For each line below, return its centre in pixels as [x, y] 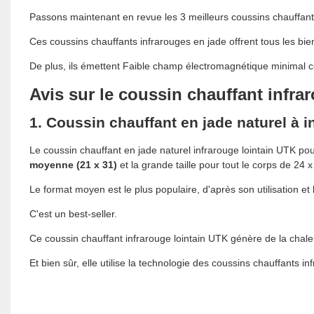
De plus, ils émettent [74, 66]
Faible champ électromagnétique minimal [212, 66]
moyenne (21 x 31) [73, 164]
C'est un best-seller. [73, 213]
